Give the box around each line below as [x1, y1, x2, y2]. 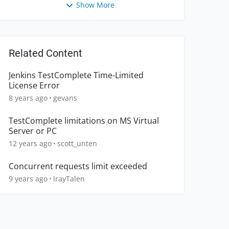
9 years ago [9, 174, 48, 184]
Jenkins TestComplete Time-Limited [9, 70, 144, 81]
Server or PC [9, 125, 57, 137]
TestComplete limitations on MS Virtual [9, 115, 159, 127]
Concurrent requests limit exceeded [9, 161, 147, 172]
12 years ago [9, 139, 52, 149]
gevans [53, 93, 77, 103]
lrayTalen [53, 174, 85, 184]
